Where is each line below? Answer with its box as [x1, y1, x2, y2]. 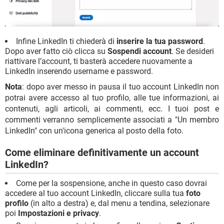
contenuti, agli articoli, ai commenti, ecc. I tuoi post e [5, 103, 219, 113]
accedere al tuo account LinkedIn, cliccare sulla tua [5, 188, 186, 198]
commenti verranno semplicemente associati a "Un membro [5, 114, 219, 124]
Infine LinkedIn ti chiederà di [16, 36, 116, 46]
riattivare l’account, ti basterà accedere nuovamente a [5, 56, 192, 66]
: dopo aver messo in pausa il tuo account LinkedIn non [22, 81, 219, 91]
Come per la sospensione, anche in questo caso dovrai [16, 178, 207, 188]
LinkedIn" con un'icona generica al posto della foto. [5, 125, 183, 135]
